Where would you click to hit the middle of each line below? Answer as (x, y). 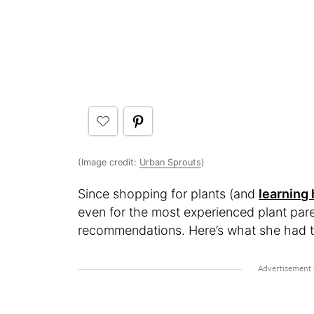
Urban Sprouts (171, 163)
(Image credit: (109, 163)
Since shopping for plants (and (169, 194)
